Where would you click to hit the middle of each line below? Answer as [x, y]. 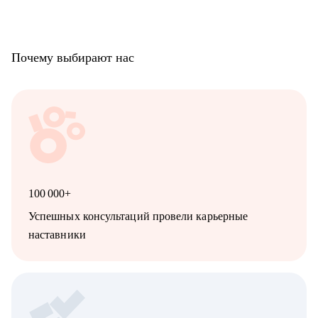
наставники [57, 235]
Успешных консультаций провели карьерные [138, 216]
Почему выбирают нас [73, 58]
